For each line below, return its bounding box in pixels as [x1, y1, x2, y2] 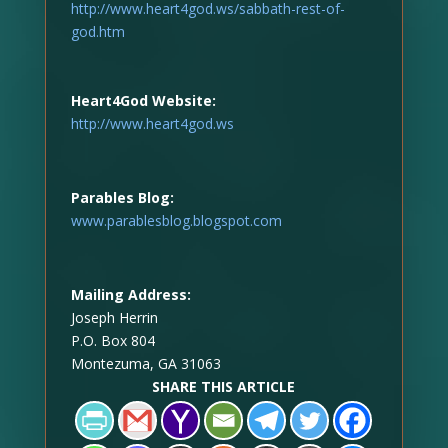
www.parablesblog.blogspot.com [70, 210, 282, 230]
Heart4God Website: [70, 90, 216, 110]
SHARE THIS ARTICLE [152, 376, 296, 396]
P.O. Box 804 [70, 330, 155, 350]
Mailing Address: [70, 284, 191, 304]
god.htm [70, 21, 125, 41]
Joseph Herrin [70, 307, 158, 327]
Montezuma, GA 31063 [70, 353, 221, 373]
